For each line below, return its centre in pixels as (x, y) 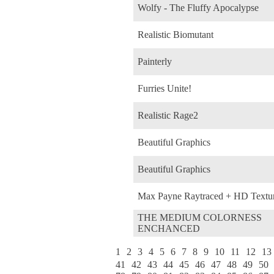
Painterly (155, 61)
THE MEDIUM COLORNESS (200, 217)
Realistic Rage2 (168, 115)
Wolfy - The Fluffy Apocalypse (198, 7)
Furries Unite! (165, 88)
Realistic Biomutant (176, 34)
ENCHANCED (169, 228)
